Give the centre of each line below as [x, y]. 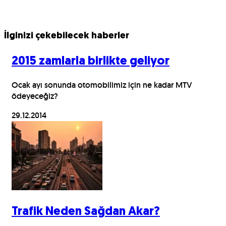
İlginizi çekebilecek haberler [67, 36]
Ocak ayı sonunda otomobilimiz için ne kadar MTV [102, 85]
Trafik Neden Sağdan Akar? [86, 212]
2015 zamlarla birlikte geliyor [91, 61]
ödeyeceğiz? [35, 96]
